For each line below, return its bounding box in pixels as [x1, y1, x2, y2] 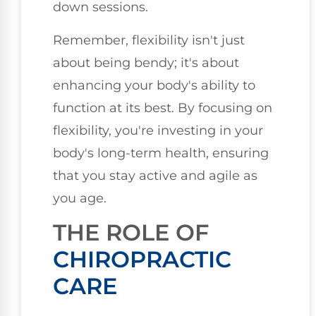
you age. [53, 190, 107, 206]
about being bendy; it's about [53, 54, 239, 71]
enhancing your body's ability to [53, 77, 255, 93]
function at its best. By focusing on [53, 99, 272, 116]
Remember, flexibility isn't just [53, 32, 245, 48]
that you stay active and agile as [53, 167, 257, 183]
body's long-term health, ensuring [53, 145, 269, 161]
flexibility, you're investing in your [53, 122, 263, 138]
